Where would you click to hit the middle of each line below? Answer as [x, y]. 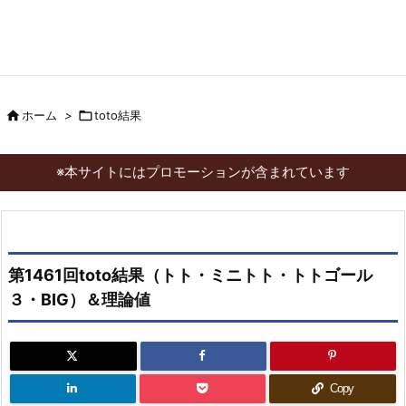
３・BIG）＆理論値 [79, 300]
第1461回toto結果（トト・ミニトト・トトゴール [190, 275]
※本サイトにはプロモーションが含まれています [203, 172]
